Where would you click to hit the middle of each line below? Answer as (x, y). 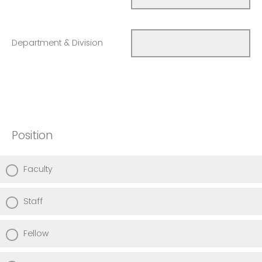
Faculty (38, 169)
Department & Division (57, 43)
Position (32, 136)
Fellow (36, 234)
